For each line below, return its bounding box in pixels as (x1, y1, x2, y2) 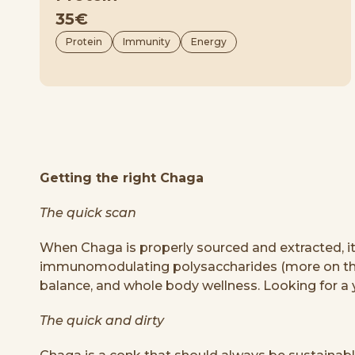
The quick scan (40, 204, 136, 220)
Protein (66, 35, 102, 48)
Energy (191, 35, 227, 48)
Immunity (123, 35, 170, 48)
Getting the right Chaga (40, 170, 204, 185)
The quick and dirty (40, 312, 164, 328)
